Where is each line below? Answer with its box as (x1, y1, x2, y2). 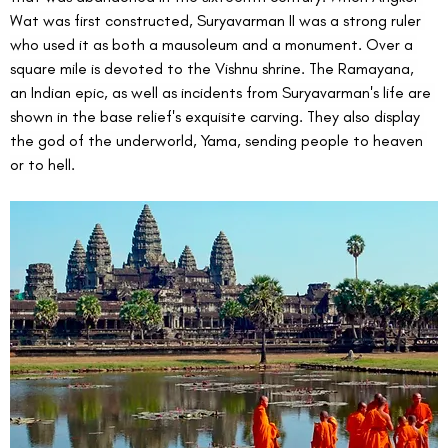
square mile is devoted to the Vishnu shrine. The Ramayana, (10, 59, 418, 79)
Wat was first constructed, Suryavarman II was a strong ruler (10, 11, 425, 31)
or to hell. (10, 155, 75, 175)
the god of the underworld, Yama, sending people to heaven (10, 131, 427, 151)
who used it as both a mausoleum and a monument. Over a (10, 35, 417, 55)
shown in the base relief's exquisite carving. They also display (10, 107, 424, 127)
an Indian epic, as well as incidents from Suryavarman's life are (10, 83, 435, 103)
